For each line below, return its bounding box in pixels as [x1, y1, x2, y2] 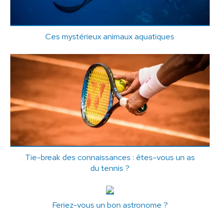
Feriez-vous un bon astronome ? [52, 199, 168, 211]
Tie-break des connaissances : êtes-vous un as [25, 152, 195, 163]
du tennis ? [90, 163, 130, 174]
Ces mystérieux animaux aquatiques [45, 30, 175, 42]
